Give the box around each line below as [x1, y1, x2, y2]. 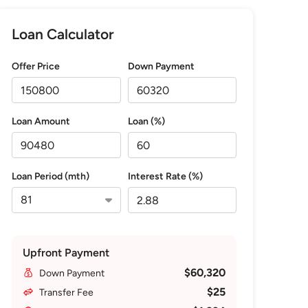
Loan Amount [12, 115, 71, 127]
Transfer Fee [39, 287, 94, 298]
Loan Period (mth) [12, 170, 90, 182]
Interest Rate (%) [127, 170, 203, 182]
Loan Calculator [12, 25, 115, 43]
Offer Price [12, 60, 60, 72]
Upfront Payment [23, 246, 110, 259]
